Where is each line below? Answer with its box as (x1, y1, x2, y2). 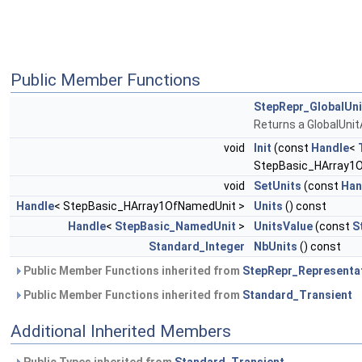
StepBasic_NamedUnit (115, 220, 236, 234)
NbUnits (254, 240, 297, 254)
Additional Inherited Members (11, 322, 231, 342)
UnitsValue (254, 220, 313, 234)
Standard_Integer (149, 240, 245, 254)
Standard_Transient (242, 288, 352, 302)
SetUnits (254, 179, 301, 193)
